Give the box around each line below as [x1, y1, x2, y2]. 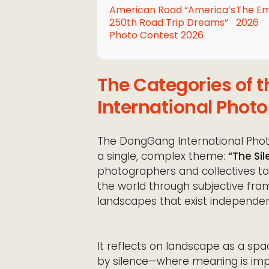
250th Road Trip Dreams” [109, 16, 228, 29]
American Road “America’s [109, 3, 235, 17]
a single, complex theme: [97, 149, 228, 163]
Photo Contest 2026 [109, 28, 204, 42]
